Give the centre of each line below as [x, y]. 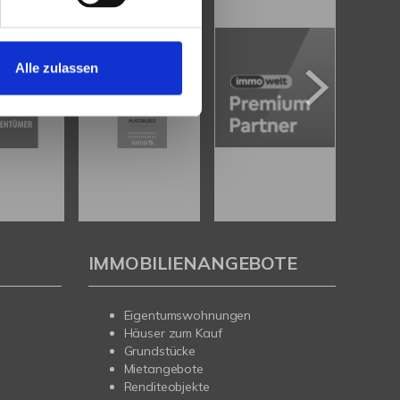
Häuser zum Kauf [173, 333]
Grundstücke [160, 350]
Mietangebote [163, 368]
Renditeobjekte [167, 386]
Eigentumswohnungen [187, 315]
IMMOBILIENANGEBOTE [192, 262]
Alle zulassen [57, 68]
